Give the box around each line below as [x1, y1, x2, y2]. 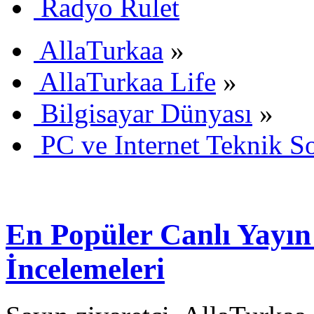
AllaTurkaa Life [39, 66, 216, 97]
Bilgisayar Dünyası [41, 97, 252, 128]
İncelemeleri [6, 252, 165, 285]
